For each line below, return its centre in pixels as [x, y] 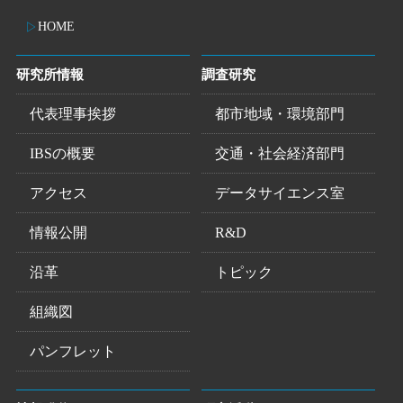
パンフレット [72, 351]
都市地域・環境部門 [279, 113]
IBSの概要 [62, 153]
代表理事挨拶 [72, 113]
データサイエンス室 [279, 193]
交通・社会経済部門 [279, 153]
